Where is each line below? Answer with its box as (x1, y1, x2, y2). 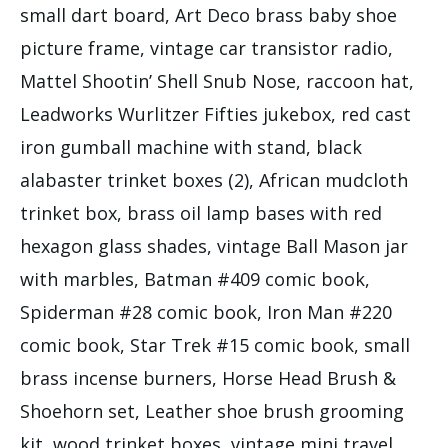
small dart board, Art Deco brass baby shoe (20, 2, 397, 27)
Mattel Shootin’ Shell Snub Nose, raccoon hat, (20, 68, 414, 93)
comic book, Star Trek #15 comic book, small (20, 332, 410, 357)
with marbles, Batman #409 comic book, (20, 266, 370, 291)
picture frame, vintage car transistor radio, (20, 35, 393, 60)
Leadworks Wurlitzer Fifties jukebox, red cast (20, 101, 411, 126)
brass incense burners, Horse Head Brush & (20, 365, 396, 390)
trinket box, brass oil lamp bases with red (20, 200, 382, 225)
